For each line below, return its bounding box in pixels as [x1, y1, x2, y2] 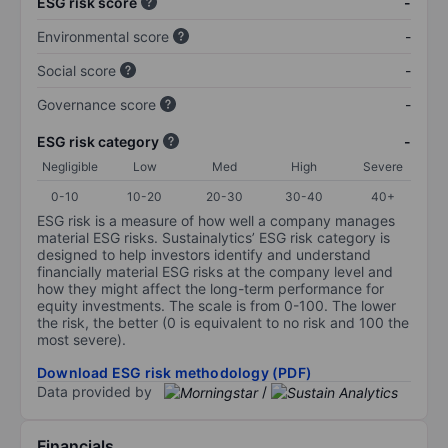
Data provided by [37, 382, 152, 400]
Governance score [37, 95, 156, 113]
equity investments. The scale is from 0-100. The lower [37, 296, 396, 314]
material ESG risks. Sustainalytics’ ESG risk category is [37, 228, 390, 246]
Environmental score [37, 27, 169, 45]
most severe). [37, 330, 126, 348]
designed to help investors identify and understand [37, 245, 371, 263]
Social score [37, 61, 116, 79]
